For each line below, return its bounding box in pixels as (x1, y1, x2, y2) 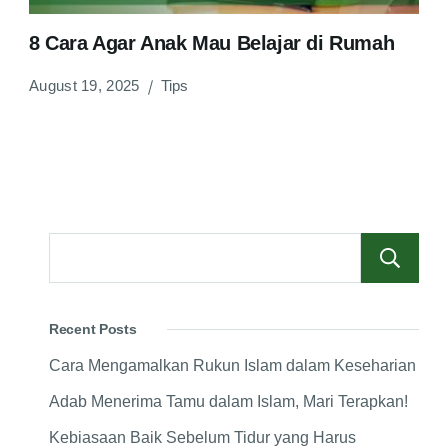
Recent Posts (49, 321, 137, 338)
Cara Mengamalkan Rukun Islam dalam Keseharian (49, 357, 416, 375)
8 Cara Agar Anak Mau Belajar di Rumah (29, 32, 395, 55)
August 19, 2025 (29, 77, 140, 95)
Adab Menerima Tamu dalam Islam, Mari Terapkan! (49, 393, 408, 411)
